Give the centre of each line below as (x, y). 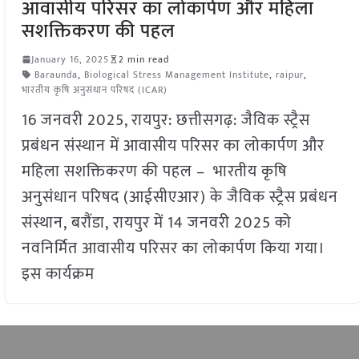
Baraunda (56, 74)
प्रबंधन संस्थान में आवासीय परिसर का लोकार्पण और (173, 145)
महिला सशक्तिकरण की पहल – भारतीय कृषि (154, 171)
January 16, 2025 (70, 59)
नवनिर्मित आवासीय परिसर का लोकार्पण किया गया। (172, 248)
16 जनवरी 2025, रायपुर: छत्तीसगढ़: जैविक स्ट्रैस (165, 120)
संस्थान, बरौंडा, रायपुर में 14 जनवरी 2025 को (156, 222)
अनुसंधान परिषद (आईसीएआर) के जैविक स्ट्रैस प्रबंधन (179, 197)
